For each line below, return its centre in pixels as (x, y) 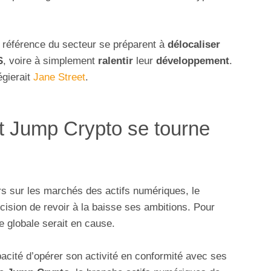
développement (193, 61)
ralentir (117, 61)
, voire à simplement (51, 61)
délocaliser (194, 45)
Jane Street (59, 77)
